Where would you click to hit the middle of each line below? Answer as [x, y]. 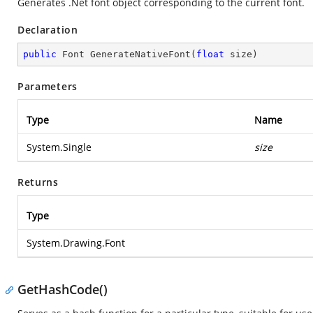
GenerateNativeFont [140, 54]
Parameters [48, 86]
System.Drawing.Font [76, 243]
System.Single [59, 147]
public [40, 54]
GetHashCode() [63, 289]
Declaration [48, 30]
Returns [38, 182]
